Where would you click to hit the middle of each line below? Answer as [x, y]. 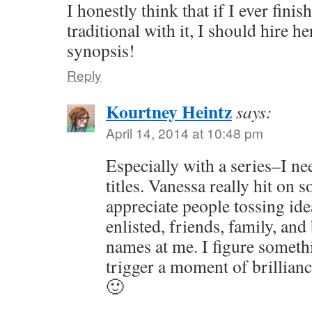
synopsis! [101, 50]
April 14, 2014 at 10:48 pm [185, 133]
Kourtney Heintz [169, 111]
